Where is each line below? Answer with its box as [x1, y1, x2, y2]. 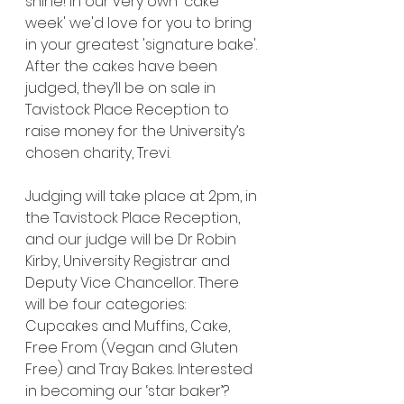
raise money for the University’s [25, 121, 249, 142]
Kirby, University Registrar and [25, 251, 234, 271]
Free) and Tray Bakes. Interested [25, 359, 256, 380]
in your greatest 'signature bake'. [25, 34, 261, 55]
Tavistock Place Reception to [25, 99, 233, 120]
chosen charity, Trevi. [25, 142, 170, 163]
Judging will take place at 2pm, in [25, 186, 261, 207]
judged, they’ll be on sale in [25, 78, 219, 98]
